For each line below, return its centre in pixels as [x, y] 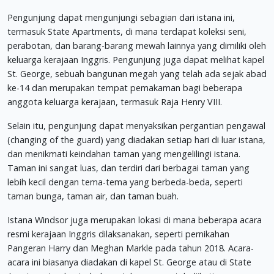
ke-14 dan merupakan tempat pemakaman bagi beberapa [125, 87]
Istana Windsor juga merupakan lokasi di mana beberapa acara [135, 220]
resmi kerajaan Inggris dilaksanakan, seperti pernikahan [118, 234]
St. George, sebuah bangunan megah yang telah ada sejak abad [137, 73]
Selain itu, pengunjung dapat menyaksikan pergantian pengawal [136, 125]
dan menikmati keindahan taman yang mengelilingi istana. [124, 154]
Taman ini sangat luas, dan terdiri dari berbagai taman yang [128, 168]
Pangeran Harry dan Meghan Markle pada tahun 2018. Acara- [131, 248]
